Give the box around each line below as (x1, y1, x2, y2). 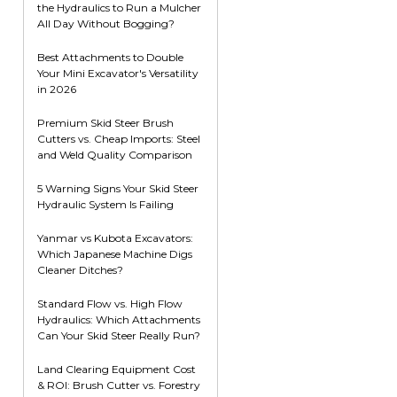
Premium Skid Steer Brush (37, 116, 174, 129)
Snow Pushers (210, 43, 300, 59)
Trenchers (210, 82, 272, 98)
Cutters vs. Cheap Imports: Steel (37, 132, 200, 145)
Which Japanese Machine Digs (37, 247, 192, 261)
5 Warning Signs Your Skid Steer (37, 182, 198, 195)
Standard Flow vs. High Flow (37, 297, 183, 310)
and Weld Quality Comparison (37, 148, 192, 161)
